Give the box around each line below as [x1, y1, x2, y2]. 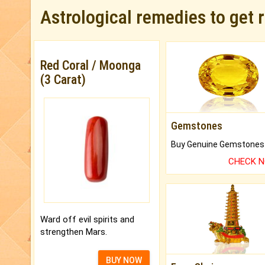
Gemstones [170, 119, 222, 132]
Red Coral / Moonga [40, 58, 141, 73]
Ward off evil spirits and [40, 214, 134, 225]
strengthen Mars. [40, 226, 107, 237]
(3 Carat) [40, 72, 86, 88]
